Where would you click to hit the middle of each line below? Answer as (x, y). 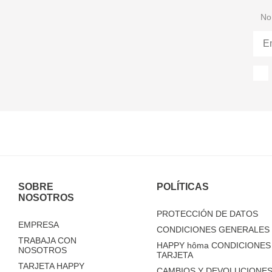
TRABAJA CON (47, 240)
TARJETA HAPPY (51, 266)
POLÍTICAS (182, 187)
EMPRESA (39, 225)
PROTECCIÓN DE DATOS (207, 214)
